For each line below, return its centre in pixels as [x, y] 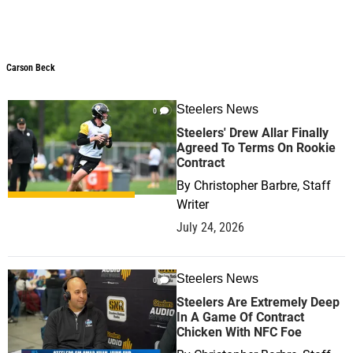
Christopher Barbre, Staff [262, 186]
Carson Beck [31, 68]
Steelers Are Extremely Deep [258, 302]
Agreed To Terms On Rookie [256, 148]
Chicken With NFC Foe [239, 332]
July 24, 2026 [210, 227]
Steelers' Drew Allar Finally [253, 133]
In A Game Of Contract [240, 317]
